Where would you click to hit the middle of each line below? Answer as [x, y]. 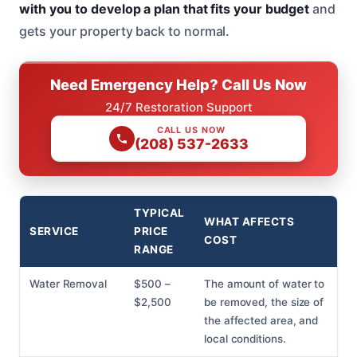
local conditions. [245, 339]
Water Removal [68, 284]
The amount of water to [265, 284]
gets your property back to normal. [125, 31]
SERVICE [54, 231]
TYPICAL [159, 213]
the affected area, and [261, 321]
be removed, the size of [264, 302]
